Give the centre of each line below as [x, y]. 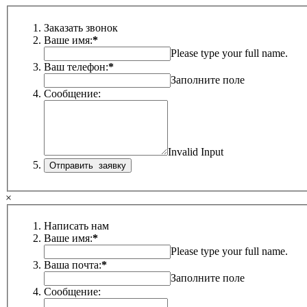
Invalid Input [196, 151]
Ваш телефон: [76, 66]
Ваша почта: [73, 265]
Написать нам [76, 226]
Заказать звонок [81, 27]
